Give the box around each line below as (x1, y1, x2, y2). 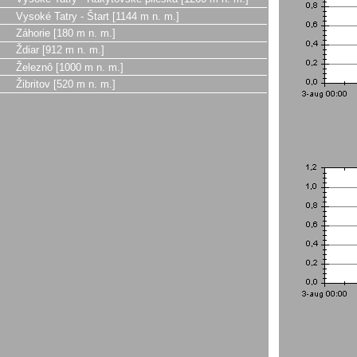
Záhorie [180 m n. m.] (16, 26, 116, 39)
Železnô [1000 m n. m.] (16, 61, 124, 73)
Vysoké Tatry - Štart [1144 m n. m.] (16, 10, 179, 22)
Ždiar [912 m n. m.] (16, 44, 104, 57)
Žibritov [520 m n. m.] (16, 77, 116, 90)
